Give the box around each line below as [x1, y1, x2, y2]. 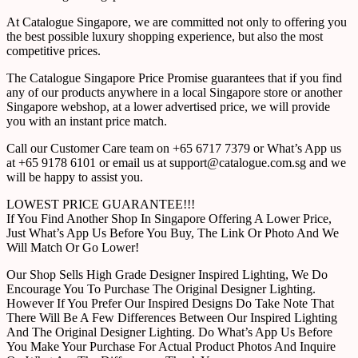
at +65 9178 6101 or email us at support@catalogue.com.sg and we [6, 156, 346, 170]
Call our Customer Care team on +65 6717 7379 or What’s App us [6, 141, 341, 156]
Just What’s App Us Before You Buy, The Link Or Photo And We [6, 226, 339, 241]
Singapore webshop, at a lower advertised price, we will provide [6, 100, 330, 114]
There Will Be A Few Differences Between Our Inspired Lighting [6, 311, 337, 325]
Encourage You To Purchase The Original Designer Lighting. [6, 282, 316, 296]
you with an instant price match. [6, 114, 167, 129]
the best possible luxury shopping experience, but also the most [6, 30, 323, 44]
